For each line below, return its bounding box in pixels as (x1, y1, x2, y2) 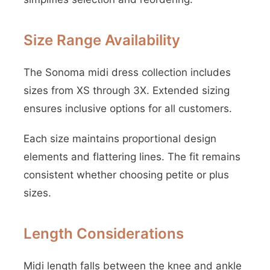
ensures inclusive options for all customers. (24, 102, 232, 115)
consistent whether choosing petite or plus (24, 169, 229, 181)
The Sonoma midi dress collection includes (24, 66, 231, 78)
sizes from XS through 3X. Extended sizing (24, 84, 230, 96)
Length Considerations (24, 225, 184, 242)
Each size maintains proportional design (24, 133, 216, 145)
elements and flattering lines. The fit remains (24, 151, 240, 163)
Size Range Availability (24, 31, 180, 49)
